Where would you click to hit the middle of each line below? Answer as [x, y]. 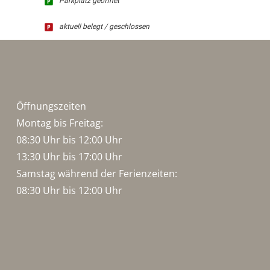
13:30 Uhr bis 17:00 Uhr [69, 157]
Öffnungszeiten [51, 106]
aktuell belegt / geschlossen [104, 27]
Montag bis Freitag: [59, 123]
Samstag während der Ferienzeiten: [96, 174]
